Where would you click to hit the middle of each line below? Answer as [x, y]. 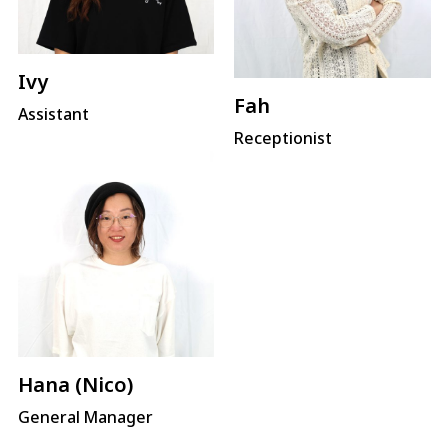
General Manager [85, 416]
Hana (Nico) [75, 384]
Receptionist [283, 137]
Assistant [53, 113]
